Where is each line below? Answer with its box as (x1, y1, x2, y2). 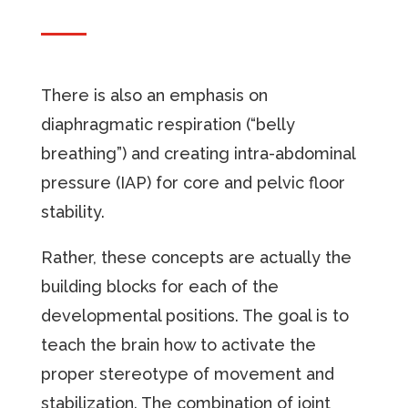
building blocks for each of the (40, 276, 279, 296)
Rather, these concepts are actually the (40, 247, 352, 267)
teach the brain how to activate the (40, 334, 316, 354)
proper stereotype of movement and (40, 363, 334, 383)
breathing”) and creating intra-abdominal (40, 143, 355, 163)
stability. (40, 201, 105, 221)
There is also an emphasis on (40, 85, 268, 105)
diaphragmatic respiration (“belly (40, 114, 295, 134)
